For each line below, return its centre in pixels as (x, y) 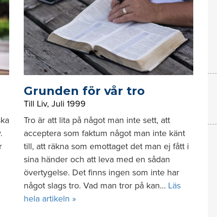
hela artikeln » (50, 199)
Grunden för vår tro (84, 91)
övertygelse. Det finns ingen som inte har (101, 172)
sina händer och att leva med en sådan (97, 159)
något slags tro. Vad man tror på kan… (96, 186)
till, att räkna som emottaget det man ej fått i (106, 146)
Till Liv (35, 104)
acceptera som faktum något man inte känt (104, 133)
